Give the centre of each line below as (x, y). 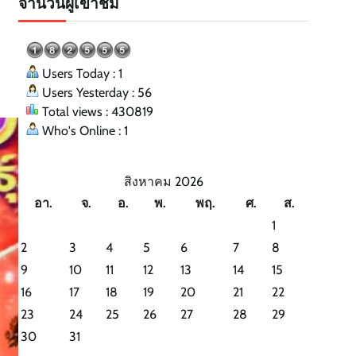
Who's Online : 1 (83, 131)
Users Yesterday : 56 (95, 93)
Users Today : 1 (81, 74)
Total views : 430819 (96, 112)
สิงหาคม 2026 (164, 182)
